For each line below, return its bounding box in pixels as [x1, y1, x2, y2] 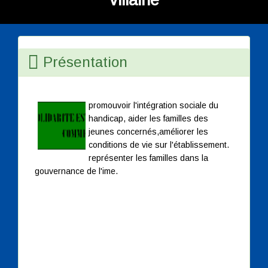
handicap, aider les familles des [89, 113, 208, 123]
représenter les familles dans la [89, 153, 208, 163]
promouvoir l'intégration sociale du [89, 100, 218, 110]
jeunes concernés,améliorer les [89, 126, 208, 136]
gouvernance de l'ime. [35, 166, 118, 176]
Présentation [39, 53, 127, 70]
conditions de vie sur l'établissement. [89, 139, 229, 150]
